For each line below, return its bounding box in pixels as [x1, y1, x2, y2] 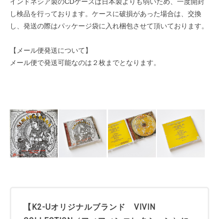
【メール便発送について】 [10, 46, 92, 55]
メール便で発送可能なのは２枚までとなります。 [10, 59, 160, 67]
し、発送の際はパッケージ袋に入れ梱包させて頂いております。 [10, 22, 208, 30]
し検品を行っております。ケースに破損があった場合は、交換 [10, 10, 201, 18]
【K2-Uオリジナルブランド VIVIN [23, 202, 155, 212]
